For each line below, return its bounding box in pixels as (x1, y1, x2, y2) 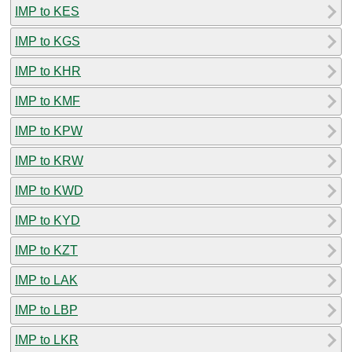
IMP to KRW (15, 153, 83, 167)
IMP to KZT (15, 243, 78, 257)
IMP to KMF (15, 93, 80, 108)
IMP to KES (15, 4, 79, 18)
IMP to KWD (15, 183, 83, 197)
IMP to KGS (15, 34, 80, 48)
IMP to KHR (15, 64, 81, 78)
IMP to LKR (15, 332, 79, 346)
